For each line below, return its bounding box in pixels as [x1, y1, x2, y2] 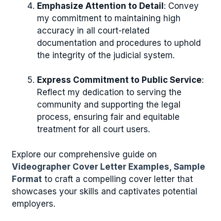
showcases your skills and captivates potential [12, 186, 197, 196]
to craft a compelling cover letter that [42, 174, 193, 184]
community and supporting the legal [37, 100, 181, 110]
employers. [12, 198, 55, 209]
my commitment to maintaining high [37, 13, 181, 23]
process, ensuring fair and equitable [37, 112, 180, 122]
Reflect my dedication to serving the [37, 87, 182, 98]
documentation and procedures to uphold [37, 37, 201, 48]
